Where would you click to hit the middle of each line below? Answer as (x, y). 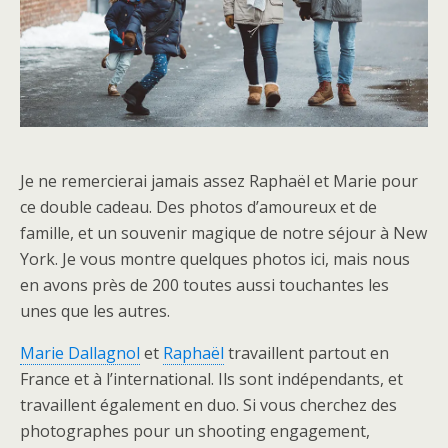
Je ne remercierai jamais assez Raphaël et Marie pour (219, 181)
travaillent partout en (306, 353)
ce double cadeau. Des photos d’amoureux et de (198, 207)
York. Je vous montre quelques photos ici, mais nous (215, 259)
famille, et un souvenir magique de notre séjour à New (223, 233)
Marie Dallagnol (80, 353)
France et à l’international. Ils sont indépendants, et (211, 379)
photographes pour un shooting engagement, (195, 431)
